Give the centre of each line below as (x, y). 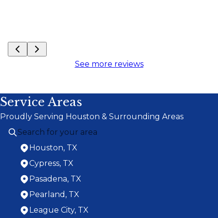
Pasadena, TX (55, 179)
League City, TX (59, 210)
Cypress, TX (51, 163)
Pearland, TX (54, 194)
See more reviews (109, 64)
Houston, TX (53, 148)
